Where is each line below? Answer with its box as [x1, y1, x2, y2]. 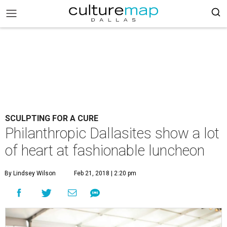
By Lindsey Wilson [5, 170, 56, 177]
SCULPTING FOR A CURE [5, 113, 98, 123]
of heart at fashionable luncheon [5, 142, 205, 159]
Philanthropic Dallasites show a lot [5, 125, 219, 142]
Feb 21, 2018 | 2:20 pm [74, 170, 136, 177]
